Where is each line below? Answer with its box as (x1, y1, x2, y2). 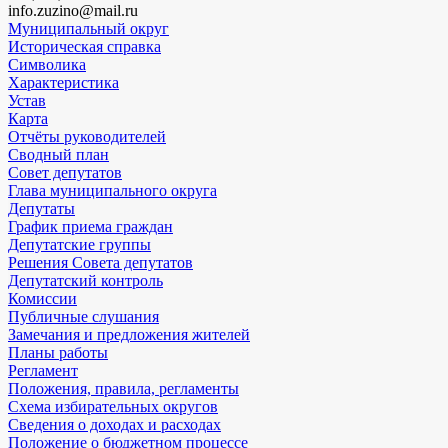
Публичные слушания (8, 308, 159, 326)
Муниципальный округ (8, 20, 169, 38)
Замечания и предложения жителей (8, 326, 250, 344)
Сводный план (8, 146, 109, 164)
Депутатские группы (8, 236, 151, 254)
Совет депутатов (8, 164, 122, 182)
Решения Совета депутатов (8, 254, 193, 272)
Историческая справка (8, 38, 161, 56)
